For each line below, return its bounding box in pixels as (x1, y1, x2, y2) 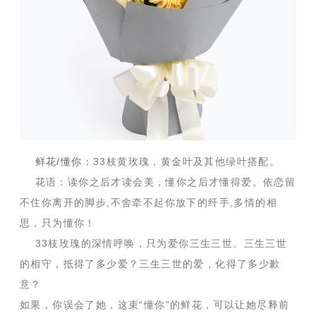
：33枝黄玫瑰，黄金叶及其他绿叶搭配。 (82, 156, 281, 168)
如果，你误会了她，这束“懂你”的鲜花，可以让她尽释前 (20, 299, 290, 311)
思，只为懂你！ (20, 217, 96, 229)
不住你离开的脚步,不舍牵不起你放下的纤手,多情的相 (20, 197, 277, 209)
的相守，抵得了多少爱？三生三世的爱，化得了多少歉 (20, 258, 281, 270)
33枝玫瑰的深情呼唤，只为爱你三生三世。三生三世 (20, 238, 288, 250)
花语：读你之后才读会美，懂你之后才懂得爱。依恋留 (20, 176, 296, 188)
